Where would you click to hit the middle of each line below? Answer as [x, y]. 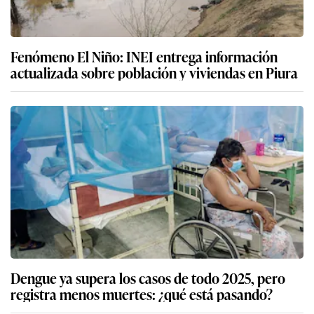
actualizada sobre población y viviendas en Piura [154, 73]
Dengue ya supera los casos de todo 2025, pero [148, 278]
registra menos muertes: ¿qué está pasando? [142, 294]
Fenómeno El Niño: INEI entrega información [144, 56]
